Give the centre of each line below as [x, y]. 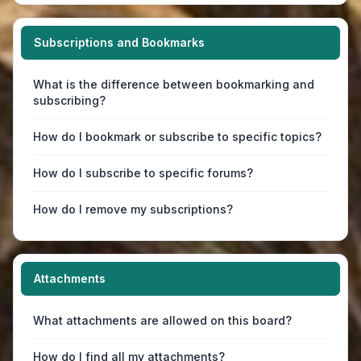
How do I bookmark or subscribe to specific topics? [177, 137]
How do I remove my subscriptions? [133, 209]
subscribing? [69, 100]
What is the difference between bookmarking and [174, 84]
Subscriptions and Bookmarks [119, 42]
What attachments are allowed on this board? [162, 320]
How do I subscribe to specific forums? [143, 173]
